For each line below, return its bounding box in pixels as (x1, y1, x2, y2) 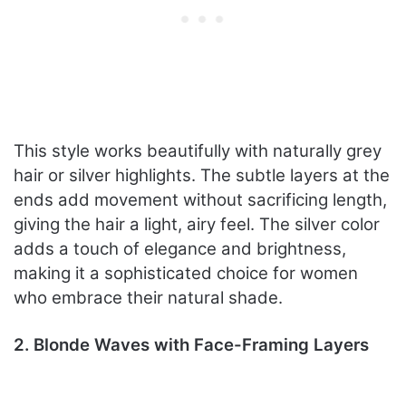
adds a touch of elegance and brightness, (14, 238, 346, 260)
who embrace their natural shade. (14, 287, 283, 309)
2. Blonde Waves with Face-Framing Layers (14, 334, 369, 356)
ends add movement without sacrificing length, (14, 189, 387, 211)
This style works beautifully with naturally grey (14, 140, 382, 162)
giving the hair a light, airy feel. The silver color (14, 214, 380, 236)
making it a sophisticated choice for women (14, 263, 358, 285)
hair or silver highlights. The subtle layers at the (14, 165, 390, 187)
